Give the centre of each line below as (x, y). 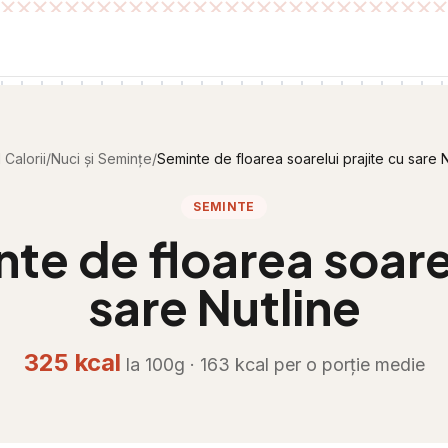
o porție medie (365, 364)
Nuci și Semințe (101, 158)
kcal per (267, 364)
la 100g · (162, 364)
